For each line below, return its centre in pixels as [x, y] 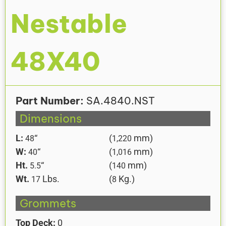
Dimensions [51, 119]
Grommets [48, 204]
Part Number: [50, 101]
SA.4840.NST [119, 101]
